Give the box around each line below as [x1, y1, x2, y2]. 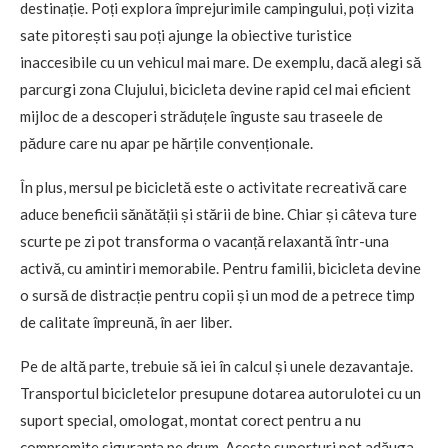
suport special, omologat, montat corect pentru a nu [20, 411, 361, 429]
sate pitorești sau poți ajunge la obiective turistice [20, 26, 352, 44]
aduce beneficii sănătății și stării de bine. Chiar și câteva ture [20, 205, 417, 223]
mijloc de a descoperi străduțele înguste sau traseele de [20, 107, 383, 125]
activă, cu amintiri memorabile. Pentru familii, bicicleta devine [20, 259, 421, 277]
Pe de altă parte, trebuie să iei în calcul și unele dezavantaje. [20, 357, 413, 375]
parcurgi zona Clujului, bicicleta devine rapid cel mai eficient [20, 80, 411, 98]
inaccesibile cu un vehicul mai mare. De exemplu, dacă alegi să [20, 53, 421, 71]
